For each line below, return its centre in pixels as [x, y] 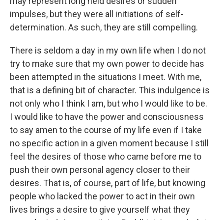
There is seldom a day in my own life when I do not [108, 50]
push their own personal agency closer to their [100, 170]
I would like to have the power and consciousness [107, 117]
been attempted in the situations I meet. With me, [106, 77]
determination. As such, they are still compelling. [104, 27]
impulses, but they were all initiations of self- [97, 14]
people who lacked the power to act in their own [102, 196]
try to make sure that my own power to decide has [107, 64]
